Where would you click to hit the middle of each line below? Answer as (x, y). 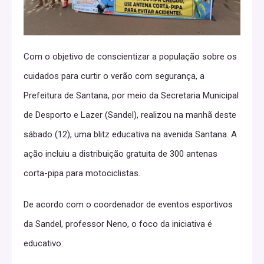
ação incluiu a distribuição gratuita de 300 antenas (121, 154)
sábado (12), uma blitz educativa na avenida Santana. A (130, 134)
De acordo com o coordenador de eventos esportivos (128, 204)
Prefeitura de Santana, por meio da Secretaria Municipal (131, 95)
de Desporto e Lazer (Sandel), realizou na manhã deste (130, 115)
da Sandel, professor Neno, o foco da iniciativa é (118, 224)
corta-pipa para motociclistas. (82, 173)
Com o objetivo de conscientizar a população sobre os (130, 56)
